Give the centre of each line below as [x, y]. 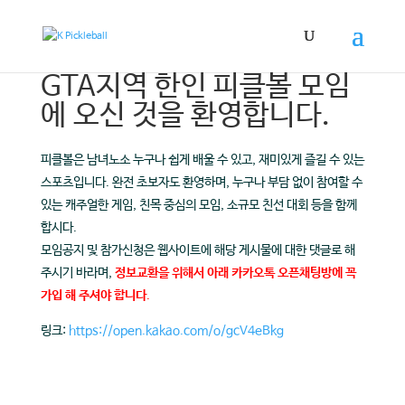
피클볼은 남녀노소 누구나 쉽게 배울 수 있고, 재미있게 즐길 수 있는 [202, 160]
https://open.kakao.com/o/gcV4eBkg [176, 331]
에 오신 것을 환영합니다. [185, 116]
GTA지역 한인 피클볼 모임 [195, 87]
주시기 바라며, [77, 273]
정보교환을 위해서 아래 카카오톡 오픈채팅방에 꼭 [235, 273]
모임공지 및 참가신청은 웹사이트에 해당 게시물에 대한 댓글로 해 [198, 250]
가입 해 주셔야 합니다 [93, 296]
